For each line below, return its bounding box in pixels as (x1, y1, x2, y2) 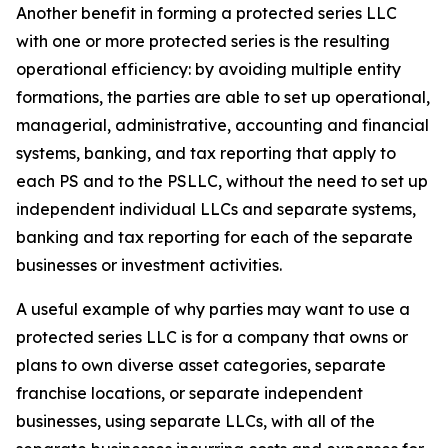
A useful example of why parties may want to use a (16, 299, 410, 319)
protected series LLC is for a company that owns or (16, 327, 408, 347)
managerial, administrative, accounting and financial (16, 115, 429, 135)
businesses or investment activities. (16, 255, 282, 275)
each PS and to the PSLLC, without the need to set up (16, 171, 428, 191)
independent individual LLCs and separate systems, (16, 199, 416, 219)
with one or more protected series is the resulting (16, 31, 390, 51)
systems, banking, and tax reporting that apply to (16, 143, 396, 163)
